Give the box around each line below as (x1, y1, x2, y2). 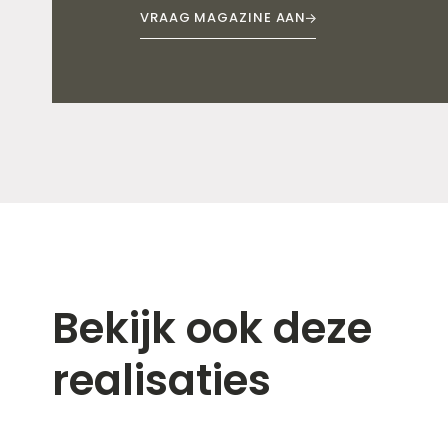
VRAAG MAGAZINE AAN (140, 8, 307, 28)
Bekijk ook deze (52, 299, 372, 359)
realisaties (52, 351, 271, 411)
